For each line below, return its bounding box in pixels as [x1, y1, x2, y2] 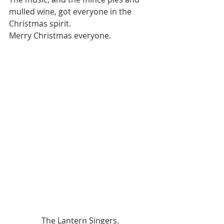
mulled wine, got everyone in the [9, 6, 133, 17]
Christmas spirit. [9, 18, 75, 29]
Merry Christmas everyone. [9, 30, 111, 41]
